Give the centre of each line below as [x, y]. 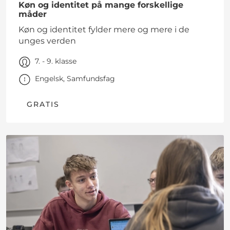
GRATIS [43, 104]
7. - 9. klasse [56, 61]
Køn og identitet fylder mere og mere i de [104, 30]
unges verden [47, 41]
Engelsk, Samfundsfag [75, 79]
